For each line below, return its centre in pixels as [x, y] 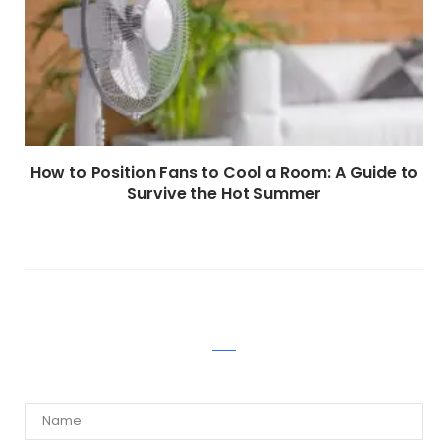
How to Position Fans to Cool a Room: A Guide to [224, 172]
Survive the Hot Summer [224, 193]
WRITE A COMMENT [224, 334]
